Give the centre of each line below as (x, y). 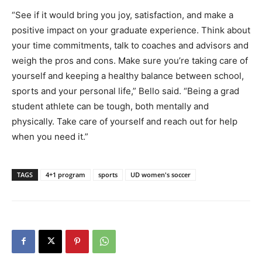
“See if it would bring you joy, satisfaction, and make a (123, 15)
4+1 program (65, 174)
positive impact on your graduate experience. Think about (131, 30)
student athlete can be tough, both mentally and (110, 106)
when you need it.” (50, 136)
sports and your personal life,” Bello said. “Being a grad (125, 91)
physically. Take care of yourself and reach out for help (125, 121)
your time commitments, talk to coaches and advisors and (130, 45)
